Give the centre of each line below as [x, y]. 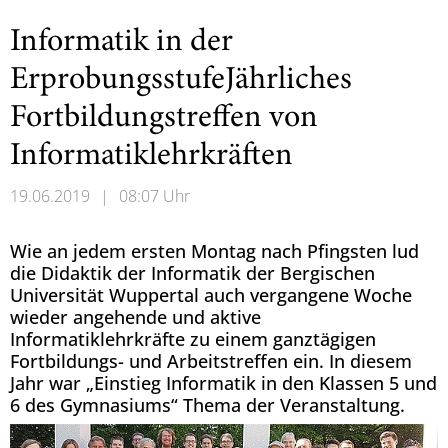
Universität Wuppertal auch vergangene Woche [211, 295]
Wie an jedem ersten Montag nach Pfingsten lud [214, 251]
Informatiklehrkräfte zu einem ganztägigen [193, 339]
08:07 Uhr [154, 196]
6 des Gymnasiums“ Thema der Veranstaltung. [207, 405]
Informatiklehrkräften [151, 157]
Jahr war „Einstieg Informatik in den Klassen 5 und [223, 383]
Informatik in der [121, 43]
